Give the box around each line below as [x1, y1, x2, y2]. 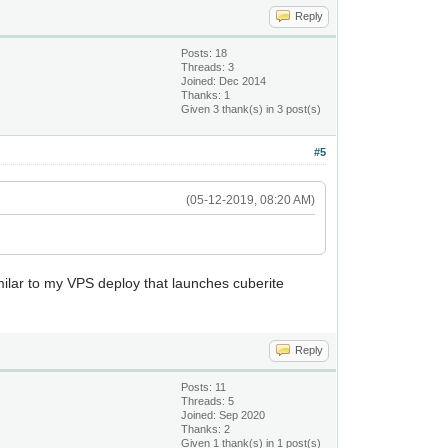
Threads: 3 [181, 61, 235, 73]
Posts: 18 [181, 47, 228, 59]
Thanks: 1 [181, 89, 231, 101]
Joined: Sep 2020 [181, 409, 266, 421]
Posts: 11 [181, 381, 227, 393]
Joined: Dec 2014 [181, 75, 267, 87]
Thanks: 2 [181, 423, 231, 435]
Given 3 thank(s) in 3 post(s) [181, 103, 322, 115]
